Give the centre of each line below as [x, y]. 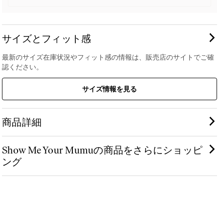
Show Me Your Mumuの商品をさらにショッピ [102, 150]
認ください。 [22, 67]
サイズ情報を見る [109, 89]
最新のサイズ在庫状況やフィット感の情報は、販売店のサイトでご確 [108, 57]
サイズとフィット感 [47, 38]
